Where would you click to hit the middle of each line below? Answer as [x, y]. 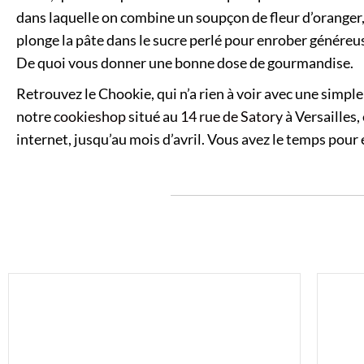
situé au [153, 116]
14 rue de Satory [232, 116]
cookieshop [90, 116]
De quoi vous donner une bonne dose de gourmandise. [185, 62]
